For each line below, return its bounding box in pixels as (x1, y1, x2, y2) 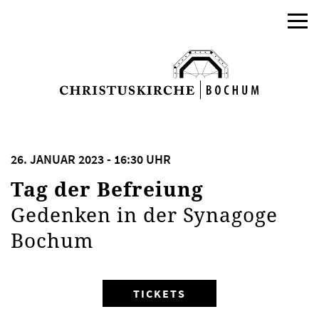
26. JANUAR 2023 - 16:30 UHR (11, 151, 171, 167)
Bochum (11, 226, 93, 253)
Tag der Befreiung (11, 175, 204, 202)
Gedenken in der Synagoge (11, 201, 278, 228)
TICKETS (133, 286, 186, 300)
